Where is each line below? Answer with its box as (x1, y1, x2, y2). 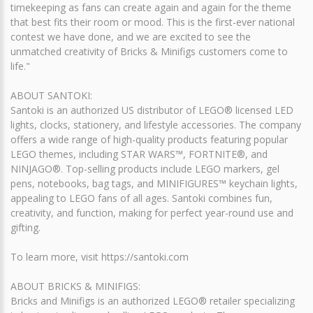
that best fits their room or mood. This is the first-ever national (10, 15, 295, 29)
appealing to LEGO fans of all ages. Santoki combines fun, (10, 191, 272, 205)
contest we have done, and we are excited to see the (10, 29, 251, 43)
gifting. (10, 220, 41, 234)
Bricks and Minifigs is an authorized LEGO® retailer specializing (10, 293, 295, 307)
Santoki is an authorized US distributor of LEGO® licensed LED (10, 103, 293, 117)
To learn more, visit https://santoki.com (10, 249, 189, 263)
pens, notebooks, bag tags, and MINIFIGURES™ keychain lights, (10, 176, 298, 190)
